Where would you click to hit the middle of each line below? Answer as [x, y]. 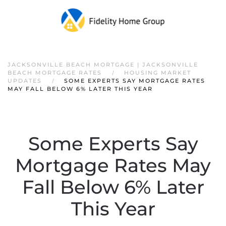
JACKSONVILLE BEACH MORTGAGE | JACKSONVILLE [103, 65]
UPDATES [25, 81]
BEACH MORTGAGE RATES [55, 73]
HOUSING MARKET [158, 73]
